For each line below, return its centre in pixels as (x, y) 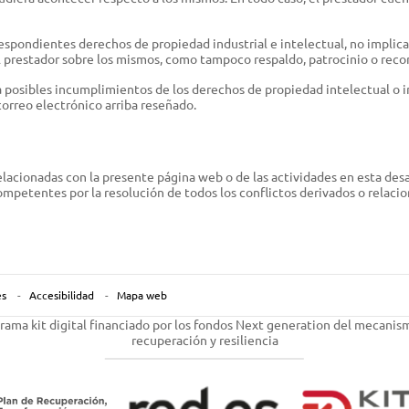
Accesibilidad (62, 294)
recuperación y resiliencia (204, 340)
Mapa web (142, 294)
